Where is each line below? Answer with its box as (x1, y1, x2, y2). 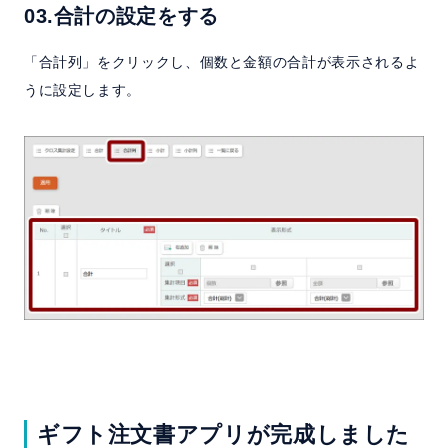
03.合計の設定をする (23, 5, 219, 28)
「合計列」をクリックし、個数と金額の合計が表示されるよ (23, 54, 420, 71)
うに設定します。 (23, 82, 141, 99)
